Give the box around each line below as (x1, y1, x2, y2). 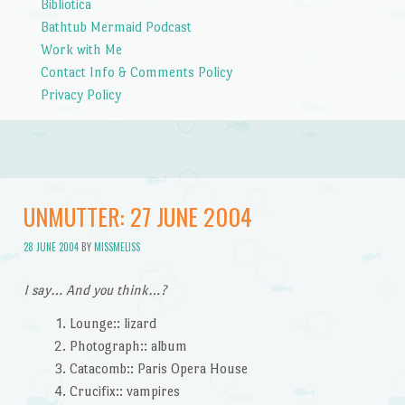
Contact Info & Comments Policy (40, 63, 232, 80)
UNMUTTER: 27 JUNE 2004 (23, 199, 252, 235)
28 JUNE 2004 (23, 239, 79, 254)
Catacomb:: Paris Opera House (69, 361, 248, 377)
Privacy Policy (40, 86, 121, 102)
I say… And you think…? (23, 281, 166, 297)
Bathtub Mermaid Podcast (40, 18, 192, 34)
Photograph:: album (69, 338, 187, 354)
